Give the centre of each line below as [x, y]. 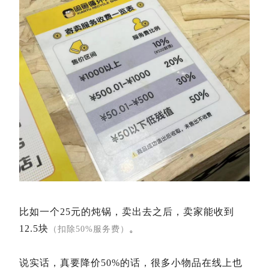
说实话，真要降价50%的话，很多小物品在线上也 [131, 262]
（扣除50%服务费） [89, 229]
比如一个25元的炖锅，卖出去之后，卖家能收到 [127, 211]
